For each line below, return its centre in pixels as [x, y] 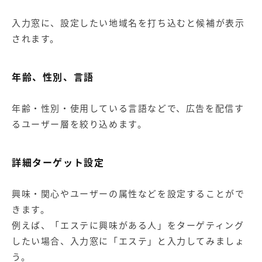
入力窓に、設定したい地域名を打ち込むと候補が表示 [128, 23]
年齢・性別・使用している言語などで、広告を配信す [128, 108]
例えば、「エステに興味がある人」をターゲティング [128, 225]
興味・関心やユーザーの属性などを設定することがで [128, 193]
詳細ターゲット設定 [58, 162]
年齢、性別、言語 [53, 76]
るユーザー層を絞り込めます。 [80, 124]
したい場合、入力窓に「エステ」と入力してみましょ [128, 241]
